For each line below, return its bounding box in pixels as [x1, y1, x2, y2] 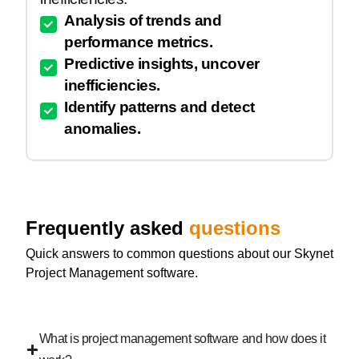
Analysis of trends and [64, 12, 222, 30]
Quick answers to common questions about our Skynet [26, 247, 333, 261]
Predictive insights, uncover [64, 55, 260, 73]
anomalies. [64, 120, 141, 138]
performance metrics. [64, 34, 213, 51]
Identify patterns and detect [64, 99, 255, 116]
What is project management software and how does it [38, 332, 326, 346]
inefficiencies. [64, 77, 160, 95]
